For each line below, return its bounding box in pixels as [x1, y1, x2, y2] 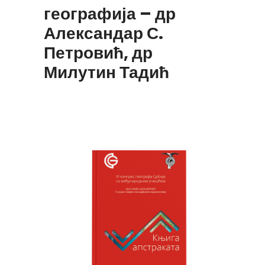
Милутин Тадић [44, 61, 169, 85]
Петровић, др [44, 41, 153, 65]
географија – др [44, 2, 176, 26]
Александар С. [44, 22, 163, 46]
